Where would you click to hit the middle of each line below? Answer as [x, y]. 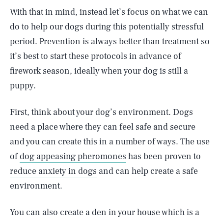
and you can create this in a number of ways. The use [110, 142]
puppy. [23, 86]
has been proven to [164, 156]
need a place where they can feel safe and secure [103, 127]
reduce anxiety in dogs [53, 171]
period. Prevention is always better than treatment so [110, 41]
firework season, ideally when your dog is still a [99, 71]
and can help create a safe [147, 171]
